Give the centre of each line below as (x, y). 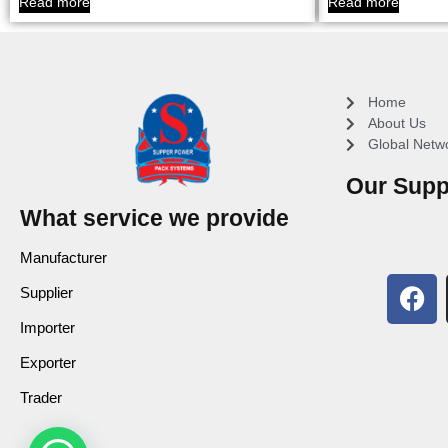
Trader (41, 397)
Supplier (46, 292)
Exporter (48, 362)
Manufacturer (63, 257)
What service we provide (154, 217)
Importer (47, 327)
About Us (397, 123)
